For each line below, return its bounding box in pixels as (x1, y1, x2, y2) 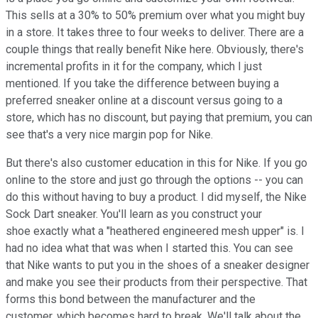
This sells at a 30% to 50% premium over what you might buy (6, 8, 305, 22)
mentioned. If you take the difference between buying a (6, 76, 279, 90)
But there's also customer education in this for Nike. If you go (6, 155, 307, 170)
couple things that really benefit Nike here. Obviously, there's (6, 42, 304, 56)
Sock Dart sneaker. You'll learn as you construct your (6, 207, 262, 221)
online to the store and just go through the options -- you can (6, 172, 303, 187)
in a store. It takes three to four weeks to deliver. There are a (6, 25, 304, 39)
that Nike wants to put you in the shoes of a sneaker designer (6, 258, 309, 272)
